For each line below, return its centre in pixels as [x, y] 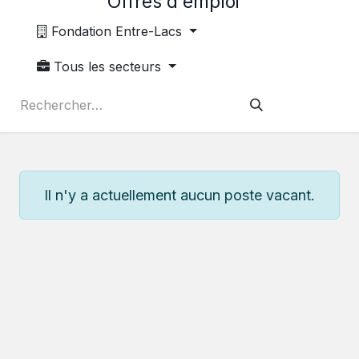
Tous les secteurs [107, 67]
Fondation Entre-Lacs [119, 32]
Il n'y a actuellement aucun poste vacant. [179, 196]
